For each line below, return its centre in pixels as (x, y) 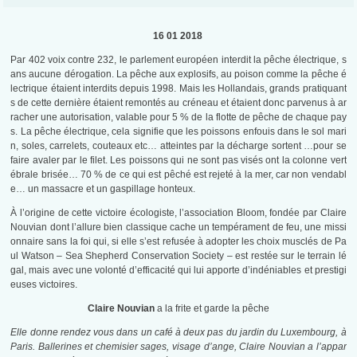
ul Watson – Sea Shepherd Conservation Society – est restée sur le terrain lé (178, 256)
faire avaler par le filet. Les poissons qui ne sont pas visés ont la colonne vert (178, 161)
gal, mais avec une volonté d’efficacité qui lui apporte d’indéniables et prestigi (178, 271)
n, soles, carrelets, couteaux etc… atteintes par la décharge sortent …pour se (178, 146)
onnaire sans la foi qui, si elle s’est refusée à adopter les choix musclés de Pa (178, 242)
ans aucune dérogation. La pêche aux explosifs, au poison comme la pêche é (178, 75)
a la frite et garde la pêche (212, 309)
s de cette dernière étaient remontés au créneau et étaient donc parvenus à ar (178, 103)
